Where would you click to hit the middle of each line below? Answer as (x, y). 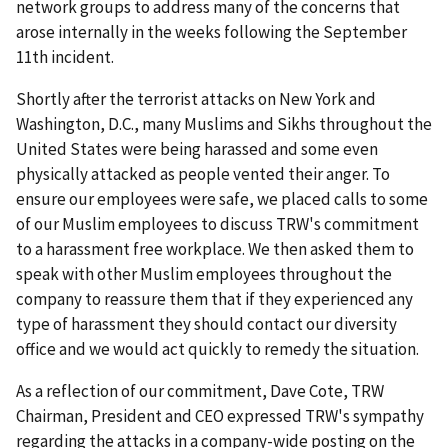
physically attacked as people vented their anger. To (203, 173)
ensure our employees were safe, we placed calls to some (222, 198)
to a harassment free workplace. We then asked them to (215, 248)
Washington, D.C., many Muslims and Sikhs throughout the (224, 123)
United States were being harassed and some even (197, 148)
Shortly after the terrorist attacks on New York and (196, 98)
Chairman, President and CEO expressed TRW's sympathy (220, 415)
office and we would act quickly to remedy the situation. (217, 348)
